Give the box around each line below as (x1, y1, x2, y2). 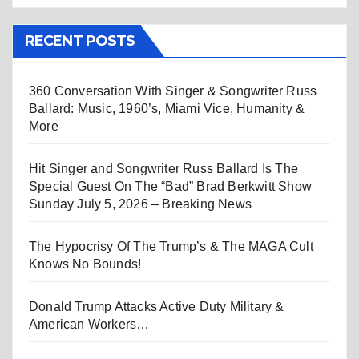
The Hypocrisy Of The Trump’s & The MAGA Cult (29, 240, 313, 254)
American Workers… (29, 317, 150, 332)
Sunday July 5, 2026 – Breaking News (29, 197, 252, 212)
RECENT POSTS (25, 32, 135, 50)
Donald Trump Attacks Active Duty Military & (29, 300, 284, 314)
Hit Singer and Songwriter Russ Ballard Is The (29, 162, 299, 176)
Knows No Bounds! (29, 257, 142, 272)
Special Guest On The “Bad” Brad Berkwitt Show (29, 179, 313, 194)
